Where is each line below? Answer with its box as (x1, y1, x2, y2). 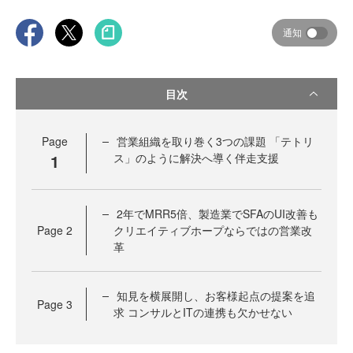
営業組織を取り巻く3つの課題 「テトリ (117, 133, 314, 150)
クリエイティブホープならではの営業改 (113, 222, 312, 239)
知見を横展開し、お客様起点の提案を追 (117, 288, 315, 304)
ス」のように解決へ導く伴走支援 (113, 150, 279, 166)
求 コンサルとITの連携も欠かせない (113, 304, 292, 321)
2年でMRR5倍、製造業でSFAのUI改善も (117, 206, 318, 222)
